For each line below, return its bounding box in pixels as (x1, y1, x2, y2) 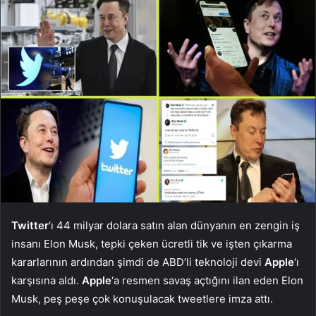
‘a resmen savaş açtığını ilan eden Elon (111, 273, 303, 287)
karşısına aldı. (11, 273, 82, 287)
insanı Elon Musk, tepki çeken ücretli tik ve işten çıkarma (11, 236, 292, 250)
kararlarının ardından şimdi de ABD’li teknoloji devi (11, 255, 265, 269)
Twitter (11, 218, 49, 232)
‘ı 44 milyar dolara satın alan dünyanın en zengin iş (49, 218, 300, 232)
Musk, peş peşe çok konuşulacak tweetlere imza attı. (11, 291, 273, 305)
